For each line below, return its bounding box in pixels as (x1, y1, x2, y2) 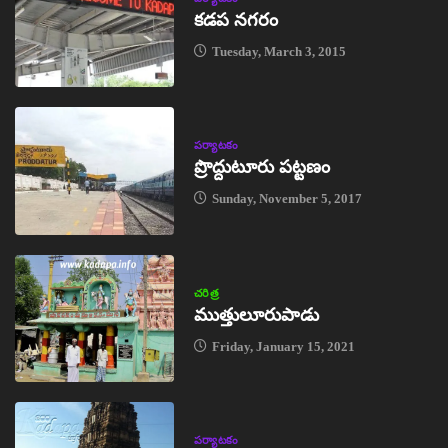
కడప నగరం (193, 10, 278, 31)
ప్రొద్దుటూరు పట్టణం (193, 157, 330, 178)
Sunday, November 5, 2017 (208, 191, 362, 207)
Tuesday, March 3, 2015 (208, 44, 346, 60)
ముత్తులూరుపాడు (193, 304, 319, 325)
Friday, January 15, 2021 (208, 338, 355, 354)
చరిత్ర (193, 286, 220, 299)
